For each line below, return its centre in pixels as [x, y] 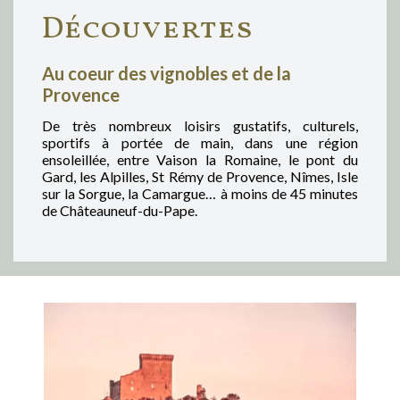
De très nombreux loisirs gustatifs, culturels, [200, 125]
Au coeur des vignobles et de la [167, 73]
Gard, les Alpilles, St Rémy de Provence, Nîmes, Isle [200, 176]
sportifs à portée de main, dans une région [200, 142]
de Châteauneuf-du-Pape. [120, 210]
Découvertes [147, 29]
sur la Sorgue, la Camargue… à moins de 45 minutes [200, 193]
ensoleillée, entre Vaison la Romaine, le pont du [200, 159]
